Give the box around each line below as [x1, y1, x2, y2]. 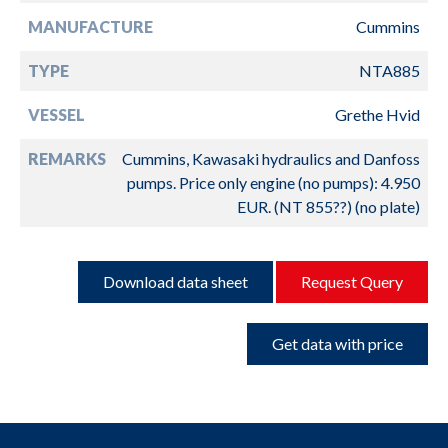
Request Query [301, 271, 403, 291]
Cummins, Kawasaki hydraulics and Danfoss [122, 148, 420, 168]
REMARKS [28, 148, 106, 168]
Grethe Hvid [335, 104, 420, 124]
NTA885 [359, 60, 420, 80]
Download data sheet [103, 271, 248, 291]
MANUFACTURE [28, 16, 153, 36]
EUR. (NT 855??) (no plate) [237, 196, 420, 216]
